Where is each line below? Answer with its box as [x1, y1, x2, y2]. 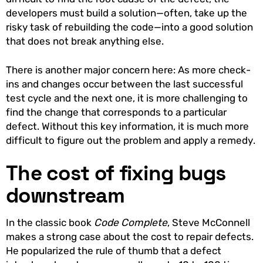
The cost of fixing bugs [6, 160, 226, 187]
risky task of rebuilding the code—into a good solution [6, 21, 253, 33]
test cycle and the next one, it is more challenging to [6, 92, 248, 104]
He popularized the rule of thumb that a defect [6, 245, 221, 257]
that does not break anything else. [6, 35, 166, 48]
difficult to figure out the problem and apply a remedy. [6, 134, 255, 147]
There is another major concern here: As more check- [6, 64, 251, 76]
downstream [6, 182, 124, 209]
